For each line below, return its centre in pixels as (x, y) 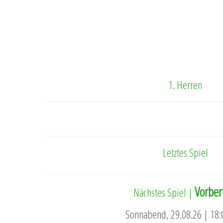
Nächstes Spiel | (164, 192)
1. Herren (185, 85)
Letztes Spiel (185, 153)
